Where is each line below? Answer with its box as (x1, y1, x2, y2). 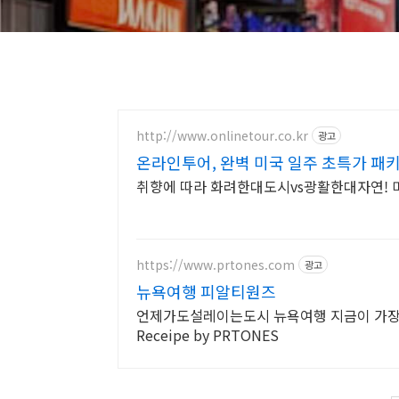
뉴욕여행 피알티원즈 (136, 280, 276, 303)
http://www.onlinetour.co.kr (136, 126, 308, 144)
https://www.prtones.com (136, 255, 295, 273)
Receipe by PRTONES (136, 324, 279, 346)
